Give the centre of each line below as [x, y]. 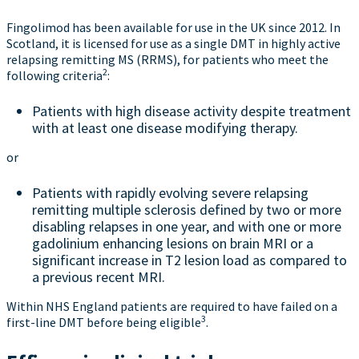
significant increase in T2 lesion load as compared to [190, 260]
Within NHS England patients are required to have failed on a [172, 306]
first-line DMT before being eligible [104, 322]
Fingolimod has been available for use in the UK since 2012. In [173, 27]
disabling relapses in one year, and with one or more [187, 226]
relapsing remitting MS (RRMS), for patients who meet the [167, 59]
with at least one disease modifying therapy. [165, 128]
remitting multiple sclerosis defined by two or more [187, 210]
